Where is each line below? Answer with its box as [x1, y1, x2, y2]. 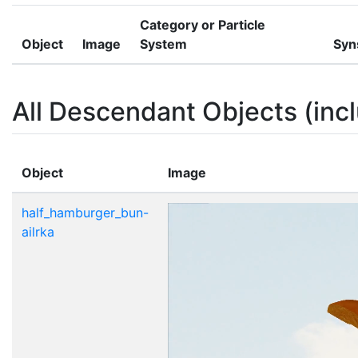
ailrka [22, 223, 54, 240]
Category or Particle [140, 16, 265, 33]
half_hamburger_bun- [22, 204, 149, 221]
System [140, 35, 187, 52]
